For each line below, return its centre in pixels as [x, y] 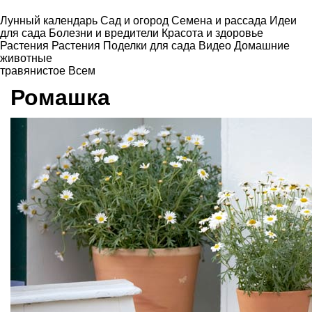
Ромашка [60, 97]
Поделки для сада [151, 46]
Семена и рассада [220, 21]
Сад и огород [136, 21]
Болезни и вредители [105, 33]
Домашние [262, 46]
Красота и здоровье [212, 33]
